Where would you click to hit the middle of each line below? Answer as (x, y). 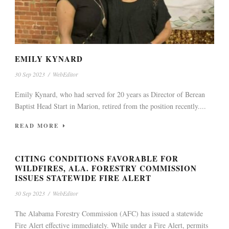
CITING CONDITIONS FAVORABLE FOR (97, 158)
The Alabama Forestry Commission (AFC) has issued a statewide (109, 213)
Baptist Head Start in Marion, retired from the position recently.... (110, 106)
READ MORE (37, 125)
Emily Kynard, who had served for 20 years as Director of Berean (110, 94)
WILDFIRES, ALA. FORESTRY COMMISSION (106, 168)
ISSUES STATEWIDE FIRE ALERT (83, 178)
